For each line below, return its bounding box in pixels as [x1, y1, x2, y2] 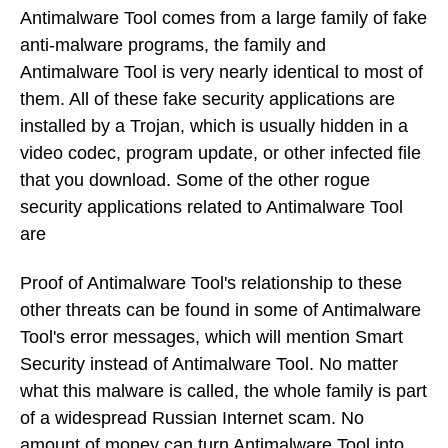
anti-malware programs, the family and [20, 35, 326, 56]
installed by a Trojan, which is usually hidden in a [20, 116, 408, 137]
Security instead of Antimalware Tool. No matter [20, 353, 398, 374]
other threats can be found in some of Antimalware [20, 299, 421, 320]
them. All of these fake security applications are [20, 89, 395, 110]
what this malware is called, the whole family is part [20, 380, 427, 401]
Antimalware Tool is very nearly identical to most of [20, 62, 423, 83]
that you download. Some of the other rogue [20, 170, 370, 191]
